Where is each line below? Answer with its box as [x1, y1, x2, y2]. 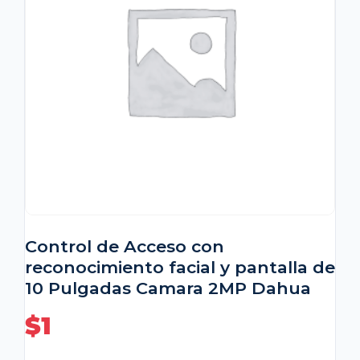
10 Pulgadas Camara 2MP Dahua [25, 278, 311, 299]
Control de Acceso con [25, 236, 224, 257]
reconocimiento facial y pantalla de [25, 257, 335, 278]
